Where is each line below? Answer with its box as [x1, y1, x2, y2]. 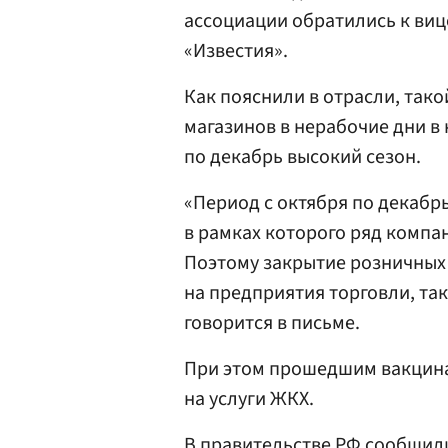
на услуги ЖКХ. [184, 385, 314, 413]
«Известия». [184, 37, 288, 65]
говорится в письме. [184, 309, 360, 337]
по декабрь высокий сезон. [184, 143, 421, 171]
